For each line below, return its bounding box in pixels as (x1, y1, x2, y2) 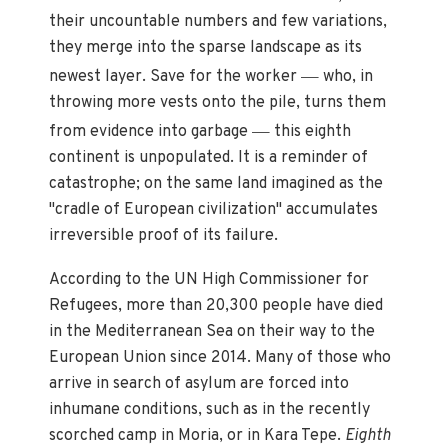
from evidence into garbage (49, 121, 253, 142)
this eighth (270, 121, 352, 142)
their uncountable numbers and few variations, (49, 11, 388, 32)
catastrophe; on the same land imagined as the (49, 173, 384, 194)
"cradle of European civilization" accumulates (49, 199, 379, 220)
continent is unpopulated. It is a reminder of (49, 147, 369, 168)
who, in (319, 66, 374, 87)
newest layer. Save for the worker (49, 66, 302, 87)
